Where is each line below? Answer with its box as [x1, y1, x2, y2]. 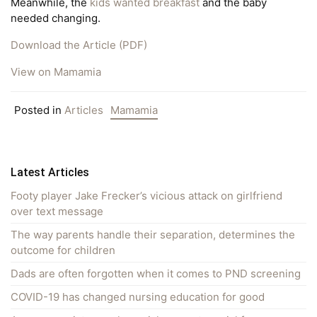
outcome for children [11, 243, 115, 257]
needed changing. [11, 11, 100, 25]
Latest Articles [11, 165, 89, 179]
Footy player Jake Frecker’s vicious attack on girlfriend [11, 188, 282, 202]
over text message [11, 204, 103, 218]
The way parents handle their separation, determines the [11, 227, 295, 241]
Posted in [14, 103, 64, 117]
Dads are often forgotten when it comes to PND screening [11, 266, 301, 280]
